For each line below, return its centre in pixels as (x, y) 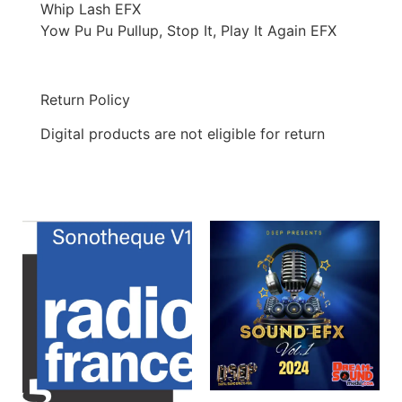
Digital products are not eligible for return (183, 134)
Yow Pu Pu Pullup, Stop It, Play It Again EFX (188, 30)
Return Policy (85, 99)
